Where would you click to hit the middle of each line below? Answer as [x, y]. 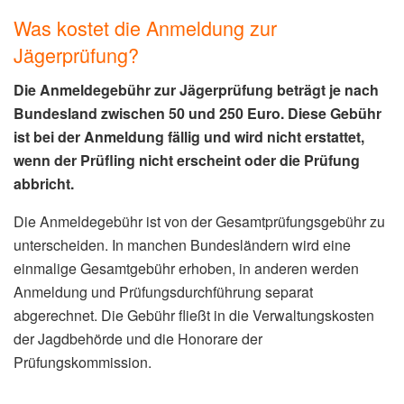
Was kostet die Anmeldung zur [145, 27]
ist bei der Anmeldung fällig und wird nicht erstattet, [189, 136]
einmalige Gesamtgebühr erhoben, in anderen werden [186, 268]
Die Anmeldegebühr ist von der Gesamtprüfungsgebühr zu [199, 221]
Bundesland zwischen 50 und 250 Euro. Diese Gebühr [197, 113]
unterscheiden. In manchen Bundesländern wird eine [182, 244]
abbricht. [44, 183]
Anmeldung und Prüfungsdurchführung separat [163, 291]
